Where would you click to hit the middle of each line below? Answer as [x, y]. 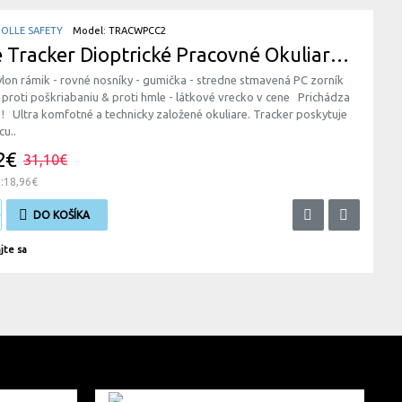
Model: [89, 31]
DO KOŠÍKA [61, 214]
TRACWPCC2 [137, 31]
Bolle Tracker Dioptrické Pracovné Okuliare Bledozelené [340, 54]
